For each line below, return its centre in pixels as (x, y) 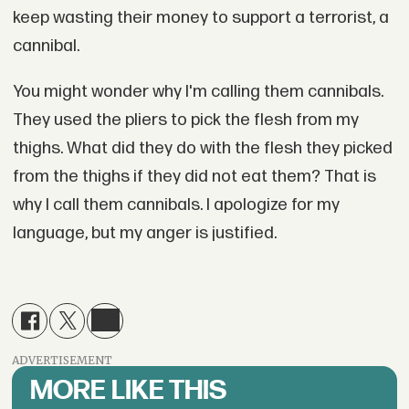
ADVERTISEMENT (63, 361)
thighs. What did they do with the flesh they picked (202, 148)
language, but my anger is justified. (144, 233)
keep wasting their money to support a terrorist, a (200, 18)
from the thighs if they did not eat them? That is (194, 176)
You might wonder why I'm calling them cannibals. (198, 91)
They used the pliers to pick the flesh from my (185, 120)
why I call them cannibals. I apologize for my (176, 204)
